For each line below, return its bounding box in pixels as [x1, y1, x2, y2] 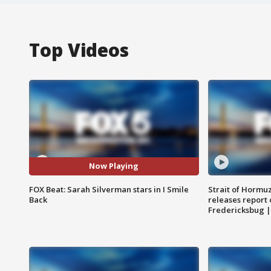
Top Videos [29, 37, 129, 62]
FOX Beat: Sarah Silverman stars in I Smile [29, 183, 189, 195]
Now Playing [89, 160, 139, 172]
